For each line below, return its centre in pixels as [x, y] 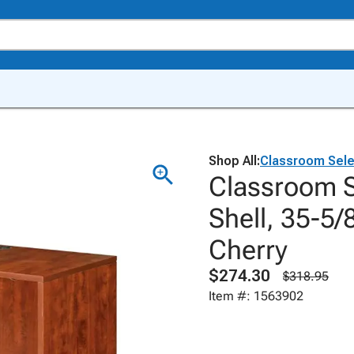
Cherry [248, 250]
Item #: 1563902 [256, 296]
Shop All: [234, 161]
